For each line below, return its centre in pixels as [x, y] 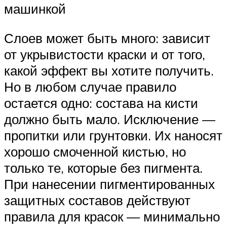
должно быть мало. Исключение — [110, 119]
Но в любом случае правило [90, 87]
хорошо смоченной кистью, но [95, 152]
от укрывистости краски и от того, [105, 54]
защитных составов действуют [97, 200]
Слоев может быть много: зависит [107, 38]
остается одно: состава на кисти [101, 103]
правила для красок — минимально [112, 217]
